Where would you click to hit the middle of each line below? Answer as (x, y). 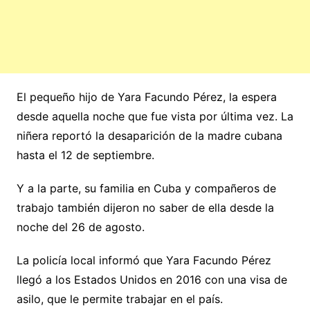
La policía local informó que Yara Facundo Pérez (144, 261)
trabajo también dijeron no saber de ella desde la (145, 208)
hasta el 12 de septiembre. (85, 155)
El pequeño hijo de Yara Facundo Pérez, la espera (146, 97)
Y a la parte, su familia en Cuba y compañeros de (146, 189)
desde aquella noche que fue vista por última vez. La (155, 117)
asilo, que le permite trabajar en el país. (119, 299)
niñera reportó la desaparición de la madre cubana (149, 136)
